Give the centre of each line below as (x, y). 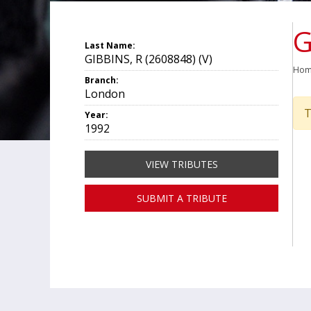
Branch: (102, 80)
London (105, 94)
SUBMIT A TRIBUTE (182, 198)
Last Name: (110, 45)
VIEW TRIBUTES (182, 164)
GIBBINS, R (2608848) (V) (149, 59)
